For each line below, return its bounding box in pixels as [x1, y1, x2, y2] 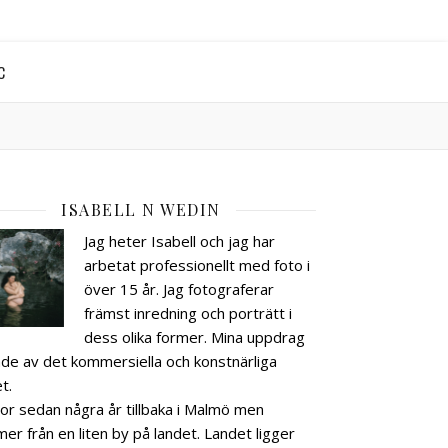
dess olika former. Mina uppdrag [84, 327, 305, 347]
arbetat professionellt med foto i [84, 255, 310, 275]
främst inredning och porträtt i [84, 303, 292, 323]
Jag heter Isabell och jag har [84, 231, 275, 251]
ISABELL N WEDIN [61, 199, 221, 220]
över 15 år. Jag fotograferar [84, 279, 274, 299]
